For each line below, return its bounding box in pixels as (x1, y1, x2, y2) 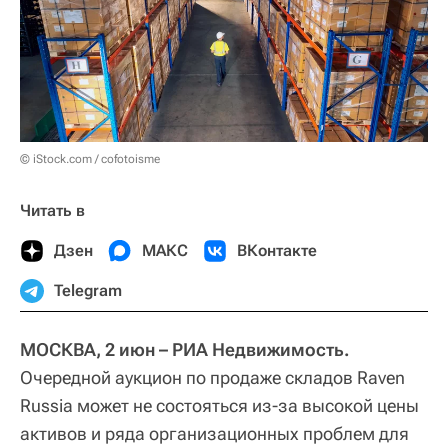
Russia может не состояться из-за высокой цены (20, 394, 419, 416)
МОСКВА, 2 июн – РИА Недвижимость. (20, 338, 350, 360)
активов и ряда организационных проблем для (20, 422, 409, 444)
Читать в (20, 200, 85, 220)
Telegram (54, 280, 122, 300)
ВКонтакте (237, 240, 317, 260)
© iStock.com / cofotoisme (20, 151, 160, 166)
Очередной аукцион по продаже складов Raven (20, 366, 405, 388)
